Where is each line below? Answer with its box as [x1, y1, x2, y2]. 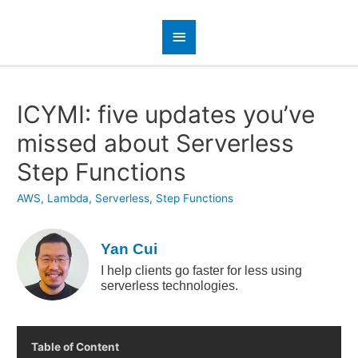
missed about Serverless [17, 129, 295, 158]
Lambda [47, 192, 89, 205]
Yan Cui [101, 241, 158, 258]
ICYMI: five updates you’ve [17, 100, 316, 129]
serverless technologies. [101, 278, 239, 293]
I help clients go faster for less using [101, 263, 303, 278]
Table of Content [31, 340, 120, 353]
